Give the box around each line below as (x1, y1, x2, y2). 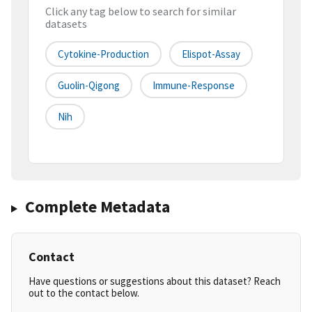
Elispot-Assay (182, 47, 240, 61)
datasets (45, 17, 87, 31)
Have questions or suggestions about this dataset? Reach (29, 274, 281, 288)
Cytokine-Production (58, 47, 149, 61)
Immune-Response (153, 79, 235, 93)
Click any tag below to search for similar (45, 4, 236, 19)
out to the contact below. (29, 286, 139, 300)
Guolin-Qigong (58, 79, 120, 93)
